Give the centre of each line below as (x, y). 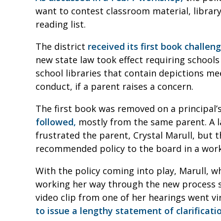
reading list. (62, 24)
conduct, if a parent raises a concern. (116, 86)
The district (62, 46)
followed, (56, 122)
